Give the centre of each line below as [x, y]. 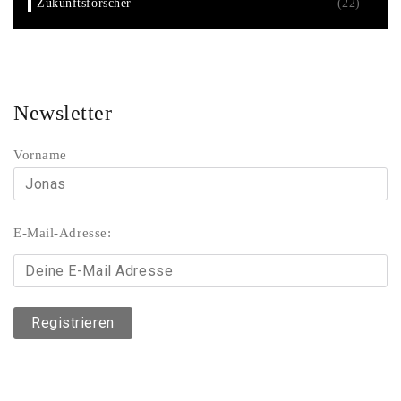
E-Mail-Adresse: [63, 232]
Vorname [40, 155]
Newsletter [63, 112]
